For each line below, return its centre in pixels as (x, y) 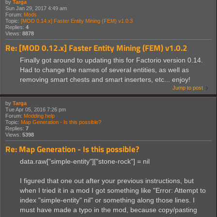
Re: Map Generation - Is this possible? (72, 149)
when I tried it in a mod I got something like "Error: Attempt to (113, 190)
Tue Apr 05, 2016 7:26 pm (36, 109)
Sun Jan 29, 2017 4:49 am (36, 8)
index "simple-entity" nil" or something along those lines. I (107, 200)
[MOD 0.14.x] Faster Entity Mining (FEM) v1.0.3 (77, 21)
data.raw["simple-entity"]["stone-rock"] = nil (85, 161)
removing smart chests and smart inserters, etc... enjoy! (105, 79)
